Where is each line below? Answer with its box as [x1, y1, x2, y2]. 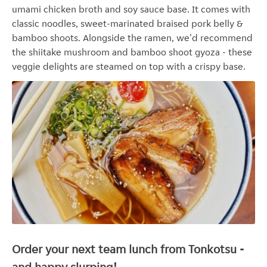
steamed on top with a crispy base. [96, 60, 248, 73]
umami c [12, 3, 48, 15]
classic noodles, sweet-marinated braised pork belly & [12, 17, 243, 30]
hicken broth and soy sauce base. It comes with [48, 3, 250, 15]
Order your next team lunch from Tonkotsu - [12, 241, 244, 257]
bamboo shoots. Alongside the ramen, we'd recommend [12, 32, 253, 44]
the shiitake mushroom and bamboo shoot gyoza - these [12, 46, 252, 58]
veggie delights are [12, 60, 96, 73]
